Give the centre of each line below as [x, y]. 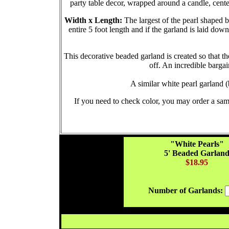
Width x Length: [94, 20]
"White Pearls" [197, 144]
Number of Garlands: [186, 190]
